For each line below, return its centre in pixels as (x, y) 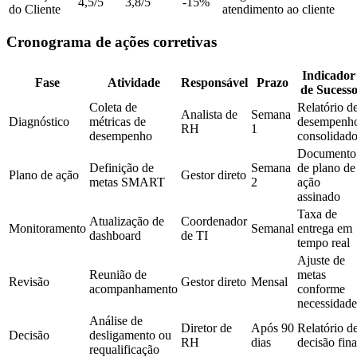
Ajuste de (321, 261)
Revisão (29, 282)
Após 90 (273, 328)
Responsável (214, 83)
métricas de (118, 122)
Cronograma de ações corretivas (112, 42)
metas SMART (127, 182)
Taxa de (317, 214)
